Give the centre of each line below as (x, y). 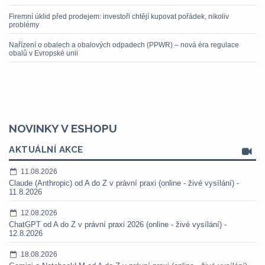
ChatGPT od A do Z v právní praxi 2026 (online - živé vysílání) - (118, 224)
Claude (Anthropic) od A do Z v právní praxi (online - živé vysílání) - (124, 183)
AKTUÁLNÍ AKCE (46, 150)
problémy (24, 25)
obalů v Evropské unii (43, 53)
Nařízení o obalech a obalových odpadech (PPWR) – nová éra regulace (124, 45)
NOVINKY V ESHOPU (63, 128)
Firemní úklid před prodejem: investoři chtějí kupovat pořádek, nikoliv (119, 17)
